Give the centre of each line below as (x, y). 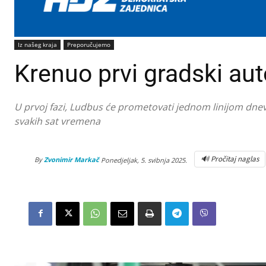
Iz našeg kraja (37, 44)
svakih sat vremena (57, 121)
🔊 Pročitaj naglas (230, 159)
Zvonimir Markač (72, 159)
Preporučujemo (89, 44)
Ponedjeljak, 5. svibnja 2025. (144, 160)
